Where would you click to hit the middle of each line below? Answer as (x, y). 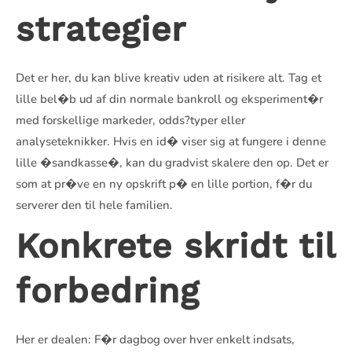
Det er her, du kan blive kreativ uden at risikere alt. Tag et (169, 78)
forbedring (108, 291)
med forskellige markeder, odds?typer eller (130, 120)
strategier (101, 29)
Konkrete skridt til (176, 246)
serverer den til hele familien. (94, 205)
